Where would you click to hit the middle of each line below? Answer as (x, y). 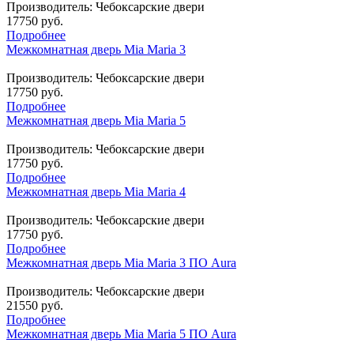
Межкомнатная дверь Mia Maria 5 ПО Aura (121, 333)
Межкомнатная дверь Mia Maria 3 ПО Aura (121, 262)
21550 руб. (35, 305)
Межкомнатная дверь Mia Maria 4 (96, 191)
